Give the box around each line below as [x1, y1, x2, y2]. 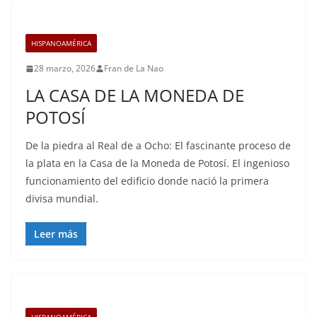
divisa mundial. [25, 192, 98, 205]
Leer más [34, 227, 78, 241]
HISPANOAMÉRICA [31, 38, 91, 48]
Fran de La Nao [104, 62, 163, 74]
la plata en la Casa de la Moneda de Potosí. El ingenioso [25, 156, 289, 170]
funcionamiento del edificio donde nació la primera [25, 174, 269, 188]
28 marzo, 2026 [34, 62, 96, 74]
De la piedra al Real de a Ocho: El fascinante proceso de [25, 139, 291, 152]
